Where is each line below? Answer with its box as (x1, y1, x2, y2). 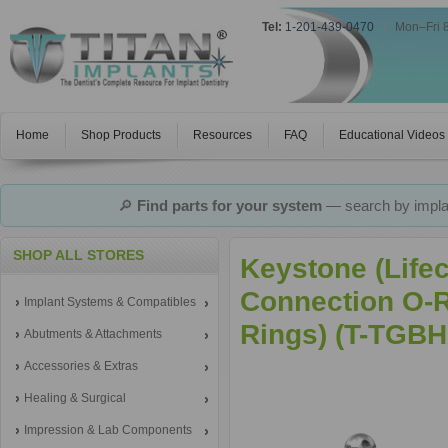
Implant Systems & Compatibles (24, 295, 196, 309)
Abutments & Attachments (24, 327, 162, 341)
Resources (193, 128, 252, 142)
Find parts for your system (136, 197, 322, 214)
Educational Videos (339, 128, 445, 142)
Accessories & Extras (24, 359, 138, 373)
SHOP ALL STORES (13, 247, 144, 263)
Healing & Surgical (24, 391, 126, 405)
